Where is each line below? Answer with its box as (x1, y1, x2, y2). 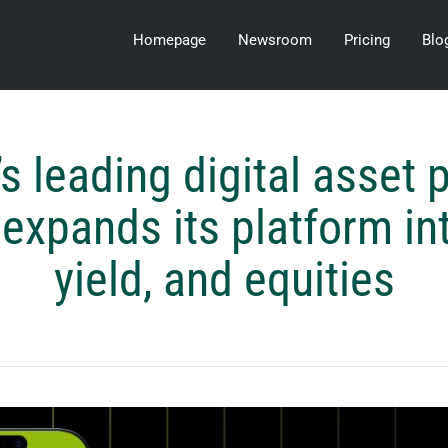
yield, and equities (53, 250, 395, 308)
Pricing (344, 31, 390, 49)
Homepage (133, 31, 206, 49)
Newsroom (238, 31, 312, 49)
